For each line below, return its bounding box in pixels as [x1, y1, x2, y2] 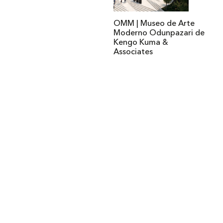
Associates [113, 48, 153, 57]
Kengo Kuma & [113, 39, 169, 47]
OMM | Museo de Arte [113, 20, 195, 28]
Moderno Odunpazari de [113, 29, 205, 38]
